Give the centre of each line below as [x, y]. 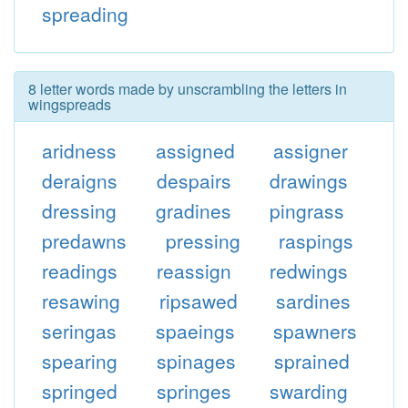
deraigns [79, 180]
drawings [309, 180]
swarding [309, 391]
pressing [203, 240]
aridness [79, 150]
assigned [195, 150]
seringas [79, 331]
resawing [81, 301]
